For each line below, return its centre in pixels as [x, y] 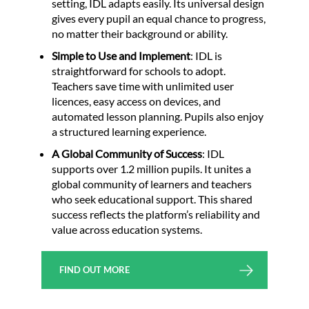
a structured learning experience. [129, 131]
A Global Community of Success [127, 153]
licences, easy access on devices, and [136, 101]
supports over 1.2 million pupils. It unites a [151, 168]
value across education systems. [127, 229]
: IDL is [206, 55]
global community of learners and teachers [152, 183]
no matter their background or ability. [140, 33]
